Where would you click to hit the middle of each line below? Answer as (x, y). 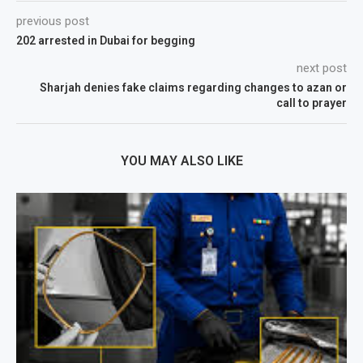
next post (322, 68)
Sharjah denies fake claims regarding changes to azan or (193, 87)
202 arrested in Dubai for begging (106, 40)
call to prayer (312, 102)
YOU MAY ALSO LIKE (181, 160)
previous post (53, 21)
